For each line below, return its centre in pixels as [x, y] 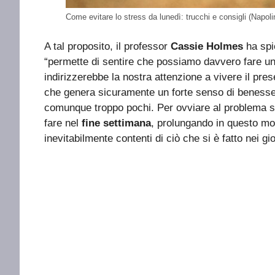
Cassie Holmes [208, 46]
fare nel [61, 123]
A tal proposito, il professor [107, 46]
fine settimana [115, 123]
